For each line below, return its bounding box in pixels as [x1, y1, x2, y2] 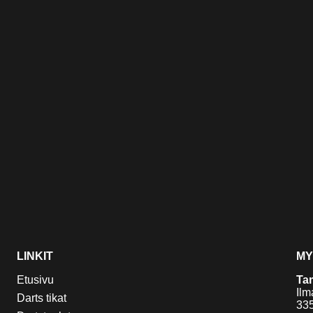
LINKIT [17, 250, 53, 263]
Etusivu [17, 274, 54, 286]
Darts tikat [17, 292, 66, 305]
